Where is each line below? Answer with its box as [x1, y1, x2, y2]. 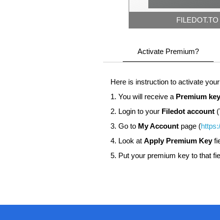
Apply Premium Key [143, 137, 212, 145]
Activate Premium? [137, 47, 199, 55]
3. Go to [110, 122, 138, 130]
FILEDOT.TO [176, 16, 219, 24]
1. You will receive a [110, 92, 176, 101]
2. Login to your [110, 107, 162, 115]
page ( [178, 122, 201, 130]
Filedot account [161, 107, 217, 115]
